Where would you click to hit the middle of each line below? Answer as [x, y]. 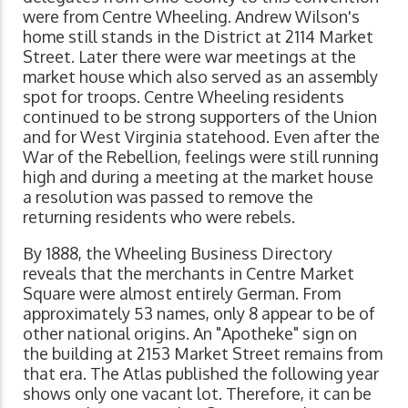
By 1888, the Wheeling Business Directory [178, 254]
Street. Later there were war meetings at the [189, 57]
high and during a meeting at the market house [198, 177]
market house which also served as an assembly [200, 77]
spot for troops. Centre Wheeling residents [184, 97]
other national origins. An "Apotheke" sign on [190, 334]
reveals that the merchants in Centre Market [189, 274]
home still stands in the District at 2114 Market [198, 37]
